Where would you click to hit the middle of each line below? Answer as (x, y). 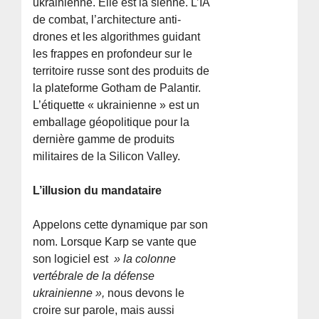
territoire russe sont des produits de (121, 70)
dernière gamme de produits (104, 139)
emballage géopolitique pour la (111, 122)
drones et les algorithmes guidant (117, 36)
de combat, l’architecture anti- (107, 19)
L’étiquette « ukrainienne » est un (116, 105)
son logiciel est (72, 258)
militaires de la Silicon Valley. (107, 156)
